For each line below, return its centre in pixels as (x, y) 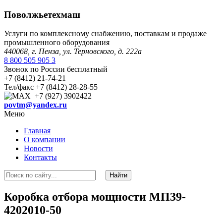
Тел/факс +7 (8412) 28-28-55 (51, 87)
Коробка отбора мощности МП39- (95, 197)
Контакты (40, 158)
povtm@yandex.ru (35, 105)
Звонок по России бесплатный (56, 69)
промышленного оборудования (57, 43)
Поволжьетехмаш (42, 14)
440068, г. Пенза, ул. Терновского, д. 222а (73, 52)
